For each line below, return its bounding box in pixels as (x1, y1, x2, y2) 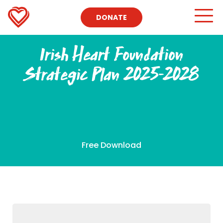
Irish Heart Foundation (40, 45, 183, 65)
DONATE (96, 12, 127, 22)
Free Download (82, 139, 141, 151)
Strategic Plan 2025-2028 (24, 65, 199, 85)
